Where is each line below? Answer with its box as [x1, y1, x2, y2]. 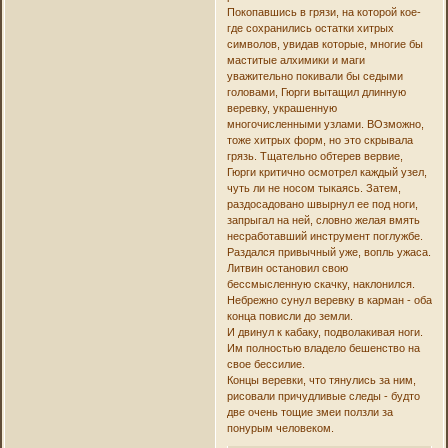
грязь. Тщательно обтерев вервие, [226, 149, 403, 162]
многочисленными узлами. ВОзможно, [226, 117, 424, 130]
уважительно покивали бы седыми [226, 69, 403, 82]
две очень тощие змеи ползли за [226, 405, 393, 418]
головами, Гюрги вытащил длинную [226, 85, 406, 98]
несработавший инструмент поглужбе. [226, 229, 423, 242]
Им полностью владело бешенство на [226, 341, 420, 354]
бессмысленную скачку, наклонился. [226, 277, 415, 290]
